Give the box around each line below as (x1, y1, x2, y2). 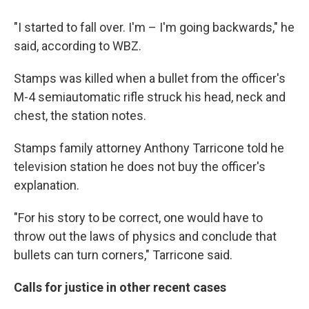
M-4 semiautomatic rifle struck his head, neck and (14, 90, 286, 104)
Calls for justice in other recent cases (14, 280, 226, 295)
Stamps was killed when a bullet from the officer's (14, 71, 286, 86)
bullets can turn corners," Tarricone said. (14, 248, 232, 262)
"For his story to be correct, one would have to (14, 210, 263, 225)
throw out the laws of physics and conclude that (14, 229, 277, 243)
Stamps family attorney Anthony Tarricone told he (14, 141, 284, 155)
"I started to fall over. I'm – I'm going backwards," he (14, 20, 295, 34)
